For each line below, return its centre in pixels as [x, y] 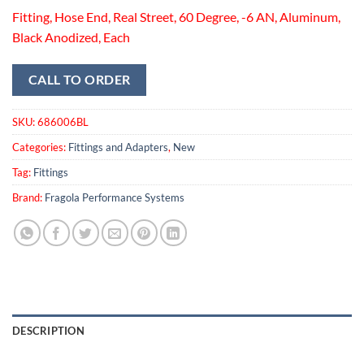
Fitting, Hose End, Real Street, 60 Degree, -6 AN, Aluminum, [176, 17]
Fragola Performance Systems [115, 197]
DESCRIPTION [48, 330]
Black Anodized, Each [71, 37]
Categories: [40, 147]
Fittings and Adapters [118, 147]
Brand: [28, 197]
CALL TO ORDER [79, 80]
